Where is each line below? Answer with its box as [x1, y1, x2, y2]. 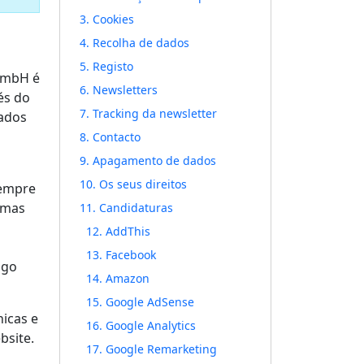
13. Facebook [86, 247, 156, 262]
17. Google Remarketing [86, 341, 217, 357]
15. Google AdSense [86, 294, 194, 310]
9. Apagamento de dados [80, 153, 216, 168]
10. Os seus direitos [80, 176, 187, 192]
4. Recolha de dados [80, 35, 189, 50]
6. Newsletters [80, 82, 158, 97]
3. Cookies [80, 11, 134, 27]
